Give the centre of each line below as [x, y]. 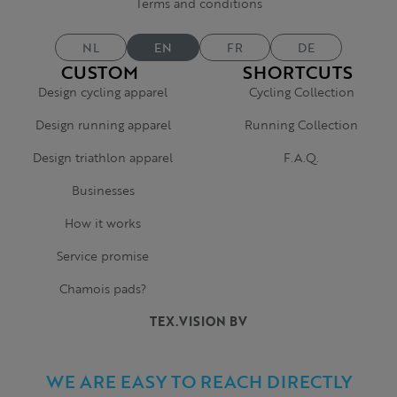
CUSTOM [99, 72]
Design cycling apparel [103, 92]
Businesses [103, 190]
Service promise [103, 256]
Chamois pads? [103, 288]
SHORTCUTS [298, 72]
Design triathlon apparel [103, 157]
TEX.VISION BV [198, 321]
